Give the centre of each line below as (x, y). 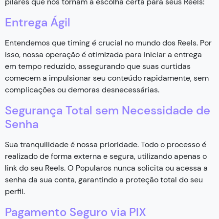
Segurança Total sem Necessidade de (108, 110)
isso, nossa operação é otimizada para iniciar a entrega (103, 54)
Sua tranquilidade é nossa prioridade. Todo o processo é (106, 144)
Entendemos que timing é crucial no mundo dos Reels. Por (108, 43)
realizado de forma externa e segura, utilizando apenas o (106, 156)
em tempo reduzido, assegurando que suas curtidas (98, 66)
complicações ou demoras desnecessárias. (82, 89)
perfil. (15, 191)
